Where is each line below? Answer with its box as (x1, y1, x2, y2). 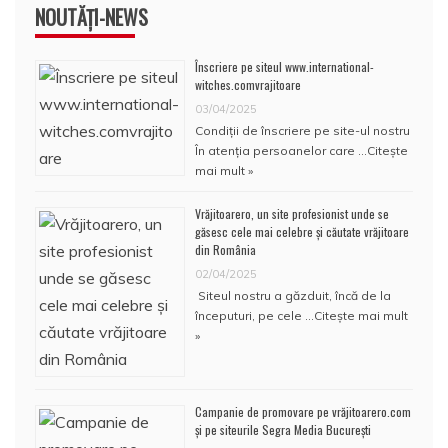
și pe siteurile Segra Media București (195, 420, 371, 438)
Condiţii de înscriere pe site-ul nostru (195, 122, 410, 138)
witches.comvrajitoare (195, 75, 301, 93)
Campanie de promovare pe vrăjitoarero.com (195, 402, 411, 420)
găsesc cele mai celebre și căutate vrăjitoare (195, 222, 409, 240)
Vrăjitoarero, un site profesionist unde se (195, 204, 389, 222)
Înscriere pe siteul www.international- (195, 57, 374, 75)
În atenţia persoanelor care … (195, 142, 367, 158)
